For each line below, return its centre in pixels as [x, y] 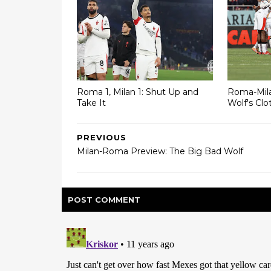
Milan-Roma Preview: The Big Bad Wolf [160, 151]
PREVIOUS [102, 137]
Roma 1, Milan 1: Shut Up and [138, 92]
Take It [91, 103]
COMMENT [118, 199]
